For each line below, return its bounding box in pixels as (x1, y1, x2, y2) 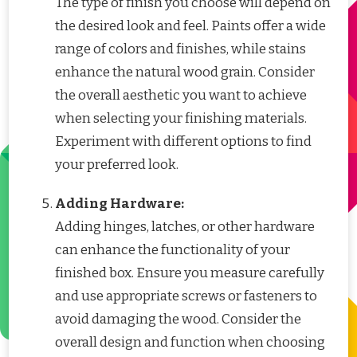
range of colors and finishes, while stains (55, 41, 306, 58)
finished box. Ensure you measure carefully (55, 265, 324, 282)
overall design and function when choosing (55, 334, 325, 351)
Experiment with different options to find (55, 133, 312, 151)
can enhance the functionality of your (55, 241, 290, 259)
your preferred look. (55, 156, 178, 174)
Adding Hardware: (55, 195, 184, 213)
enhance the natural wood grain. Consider (55, 64, 315, 81)
